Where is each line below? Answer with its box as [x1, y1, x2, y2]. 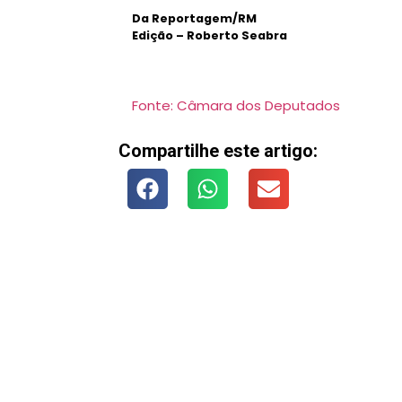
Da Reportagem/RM [132, 10, 257, 26]
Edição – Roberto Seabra [132, 27, 287, 43]
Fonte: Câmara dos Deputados [132, 95, 340, 115]
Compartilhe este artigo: [118, 140, 318, 162]
